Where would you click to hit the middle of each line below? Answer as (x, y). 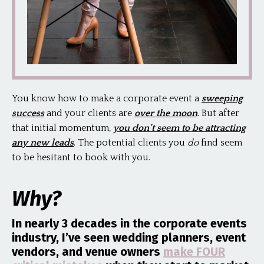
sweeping (222, 99)
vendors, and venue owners (86, 252)
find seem (222, 143)
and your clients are (89, 113)
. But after (218, 113)
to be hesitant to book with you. (81, 158)
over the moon (166, 113)
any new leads (43, 143)
